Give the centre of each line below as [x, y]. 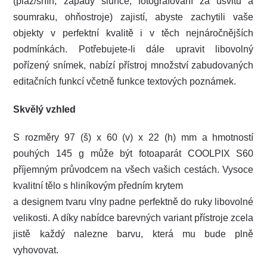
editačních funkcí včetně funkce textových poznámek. [125, 82]
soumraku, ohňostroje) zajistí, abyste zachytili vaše [133, 17]
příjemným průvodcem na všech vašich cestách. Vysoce [133, 170]
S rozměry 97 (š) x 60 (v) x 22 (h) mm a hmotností [133, 138]
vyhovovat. [36, 250]
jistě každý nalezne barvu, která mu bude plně [133, 234]
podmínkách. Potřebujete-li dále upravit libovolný [133, 49]
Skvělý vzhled [45, 110]
